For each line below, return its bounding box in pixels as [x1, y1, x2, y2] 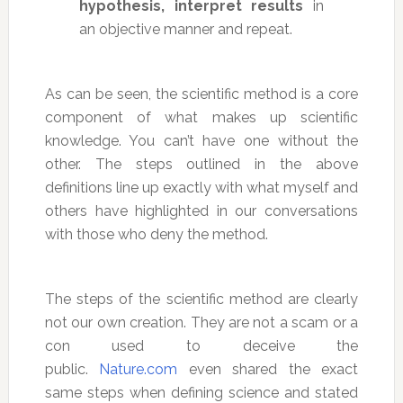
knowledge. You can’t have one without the [44, 132, 359, 150]
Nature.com [99, 361, 178, 379]
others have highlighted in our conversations [44, 202, 359, 220]
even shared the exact [177, 361, 359, 379]
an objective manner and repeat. [78, 21, 292, 39]
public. [44, 361, 100, 379]
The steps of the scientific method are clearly [44, 291, 359, 309]
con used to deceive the [44, 337, 359, 355]
